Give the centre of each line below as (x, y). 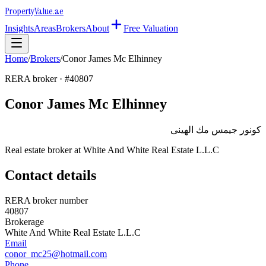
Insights (19, 28)
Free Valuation (151, 28)
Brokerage (24, 221)
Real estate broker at (44, 150)
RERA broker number (46, 200)
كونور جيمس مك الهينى (216, 129)
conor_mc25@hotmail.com (56, 254)
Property (20, 11)
